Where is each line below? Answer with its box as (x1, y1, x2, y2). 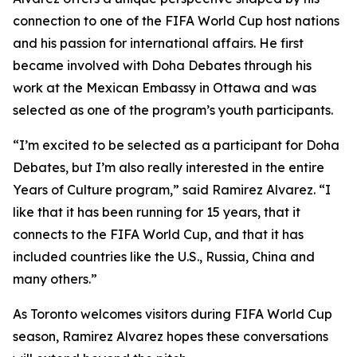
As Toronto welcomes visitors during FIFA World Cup (13, 306, 332, 323)
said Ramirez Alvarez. (179, 182, 319, 198)
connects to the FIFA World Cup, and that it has (13, 226, 304, 243)
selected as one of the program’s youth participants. (13, 102, 336, 119)
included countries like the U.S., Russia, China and (13, 249, 315, 265)
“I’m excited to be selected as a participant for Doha (13, 137, 339, 154)
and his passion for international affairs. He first (13, 35, 304, 52)
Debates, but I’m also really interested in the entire (13, 159, 324, 176)
